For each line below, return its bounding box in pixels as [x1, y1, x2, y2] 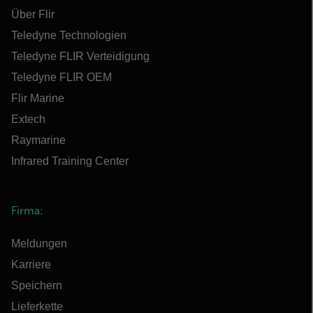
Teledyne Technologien [11, 29, 126, 41]
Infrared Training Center [11, 155, 129, 167]
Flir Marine [11, 92, 64, 104]
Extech [11, 113, 45, 125]
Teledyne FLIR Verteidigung [11, 50, 150, 62]
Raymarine [11, 134, 66, 146]
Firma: [11, 205, 43, 217]
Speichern [11, 279, 62, 291]
